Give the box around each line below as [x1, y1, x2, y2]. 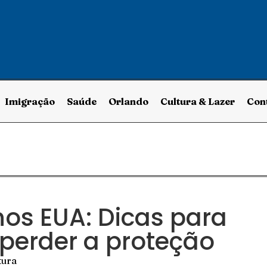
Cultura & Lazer [160, 95, 235, 107]
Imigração [4, 95, 55, 107]
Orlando [108, 95, 148, 107]
